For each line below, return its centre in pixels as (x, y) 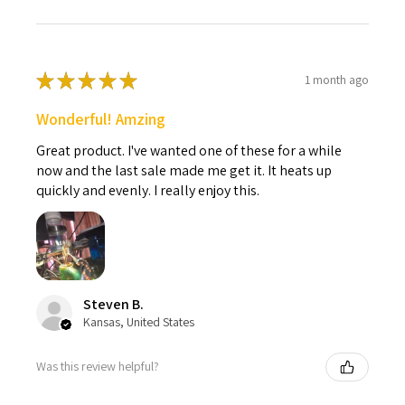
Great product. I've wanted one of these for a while (189, 150)
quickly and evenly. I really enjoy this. (148, 190)
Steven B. (113, 304)
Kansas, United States (139, 321)
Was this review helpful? (98, 367)
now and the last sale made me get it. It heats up (184, 170)
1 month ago (337, 80)
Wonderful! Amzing (101, 118)
